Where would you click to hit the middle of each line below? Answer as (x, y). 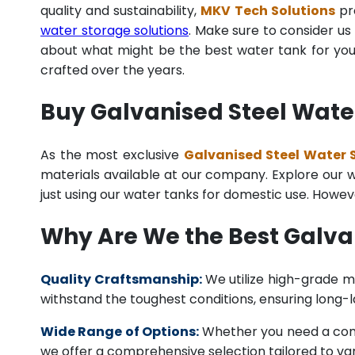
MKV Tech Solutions (268, 11)
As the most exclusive (112, 155)
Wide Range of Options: (121, 332)
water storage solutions (115, 31)
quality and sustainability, (121, 11)
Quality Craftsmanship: (121, 280)
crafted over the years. (113, 71)
